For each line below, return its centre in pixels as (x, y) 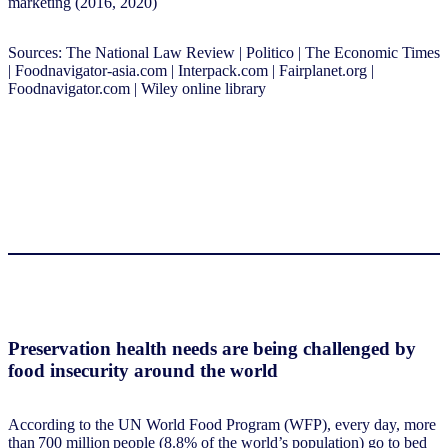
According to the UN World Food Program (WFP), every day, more (222, 425)
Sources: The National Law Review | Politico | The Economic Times (224, 53)
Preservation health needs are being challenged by (212, 348)
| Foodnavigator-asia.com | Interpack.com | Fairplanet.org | (191, 71)
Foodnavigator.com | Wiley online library (137, 89)
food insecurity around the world (143, 370)
